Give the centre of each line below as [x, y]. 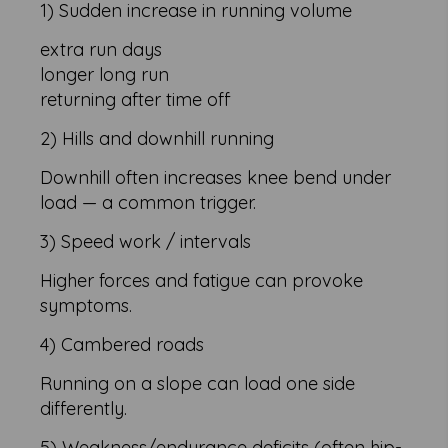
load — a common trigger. [148, 203]
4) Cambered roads [122, 345]
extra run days [101, 50]
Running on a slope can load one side [198, 384]
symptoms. [86, 306]
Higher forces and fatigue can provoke [202, 281]
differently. [84, 409]
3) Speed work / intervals [146, 242]
